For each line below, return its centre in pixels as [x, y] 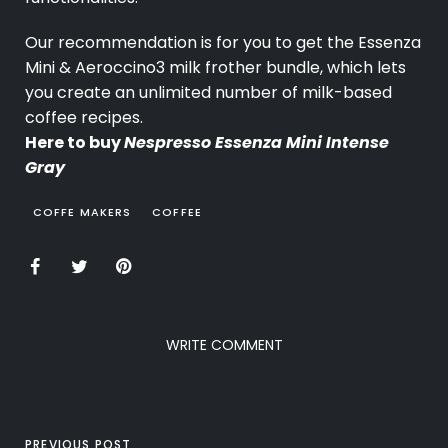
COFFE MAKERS [82, 212]
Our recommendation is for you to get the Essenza [223, 43]
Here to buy [74, 143]
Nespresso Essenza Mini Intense [256, 143]
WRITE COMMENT [224, 345]
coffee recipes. [84, 118]
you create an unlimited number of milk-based [208, 93]
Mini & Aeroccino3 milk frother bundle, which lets [215, 68]
